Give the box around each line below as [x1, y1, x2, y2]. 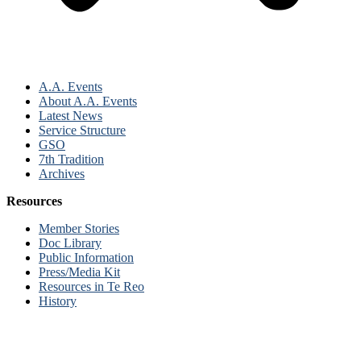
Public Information [39, 251, 134, 265]
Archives [39, 167, 85, 181]
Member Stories [39, 222, 119, 236]
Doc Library [39, 236, 102, 251]
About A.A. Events [39, 94, 137, 109]
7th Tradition [39, 152, 104, 167]
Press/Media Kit [39, 265, 120, 280]
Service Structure [39, 123, 126, 138]
